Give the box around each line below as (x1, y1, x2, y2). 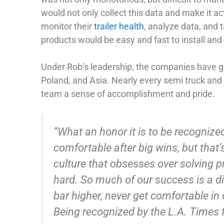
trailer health (94, 20, 144, 31)
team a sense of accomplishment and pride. (41, 88, 215, 99)
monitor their (41, 20, 94, 31)
